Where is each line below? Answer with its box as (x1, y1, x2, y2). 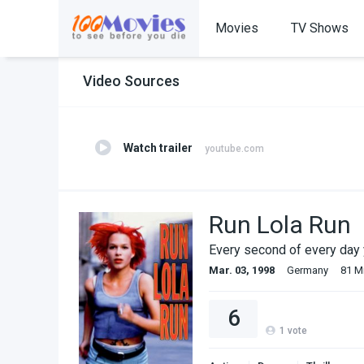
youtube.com (205, 143, 264, 154)
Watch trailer (123, 141, 193, 154)
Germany (287, 264, 328, 276)
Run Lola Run (209, 210, 351, 239)
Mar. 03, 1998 (209, 264, 275, 276)
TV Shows (291, 20, 349, 36)
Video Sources (83, 72, 180, 89)
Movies (215, 20, 259, 36)
